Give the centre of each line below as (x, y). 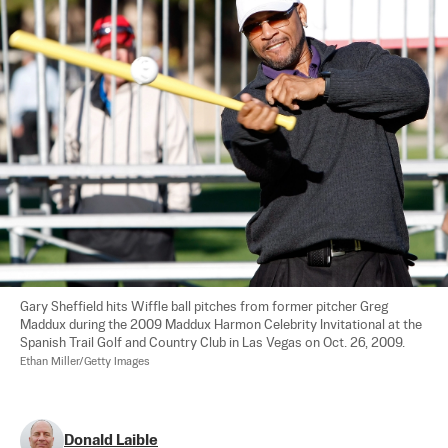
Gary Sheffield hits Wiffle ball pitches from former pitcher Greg (205, 308)
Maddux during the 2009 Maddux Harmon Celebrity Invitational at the (222, 326)
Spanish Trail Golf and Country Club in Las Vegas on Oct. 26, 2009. (215, 344)
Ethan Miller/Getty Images (85, 362)
